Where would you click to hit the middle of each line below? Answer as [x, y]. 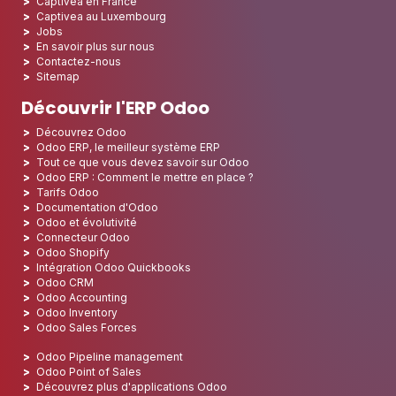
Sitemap [58, 77]
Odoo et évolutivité [87, 223]
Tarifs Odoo [68, 193]
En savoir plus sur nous [95, 47]
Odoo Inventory [77, 313]
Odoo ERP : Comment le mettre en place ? [145, 178]
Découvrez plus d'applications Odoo [132, 387]
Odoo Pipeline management [110, 357]
